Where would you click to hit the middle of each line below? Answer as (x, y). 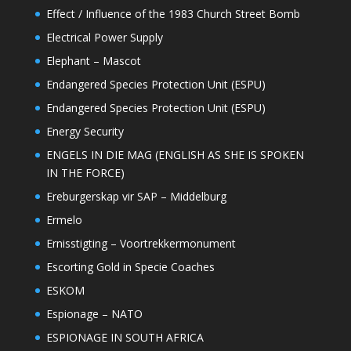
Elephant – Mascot (93, 61)
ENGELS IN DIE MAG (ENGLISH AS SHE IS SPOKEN (175, 155)
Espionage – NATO (94, 314)
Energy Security (85, 132)
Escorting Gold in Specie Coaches (130, 267)
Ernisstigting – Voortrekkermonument (141, 244)
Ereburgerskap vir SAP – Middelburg (136, 197)
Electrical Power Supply (104, 38)
